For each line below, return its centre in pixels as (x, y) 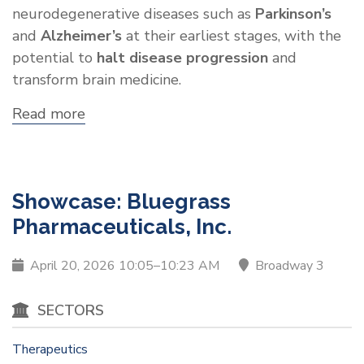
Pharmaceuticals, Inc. (122, 227)
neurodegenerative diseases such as (134, 14)
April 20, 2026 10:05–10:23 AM (125, 266)
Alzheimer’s (81, 36)
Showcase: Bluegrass (121, 202)
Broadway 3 (288, 266)
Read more (49, 114)
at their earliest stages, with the (232, 36)
